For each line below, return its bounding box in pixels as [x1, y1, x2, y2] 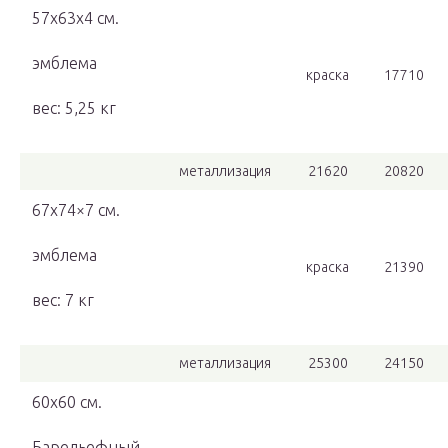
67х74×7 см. [32, 201, 120, 220]
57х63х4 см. [32, 9, 119, 28]
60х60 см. [32, 393, 102, 412]
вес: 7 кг [32, 291, 94, 310]
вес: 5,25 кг [32, 99, 116, 118]
